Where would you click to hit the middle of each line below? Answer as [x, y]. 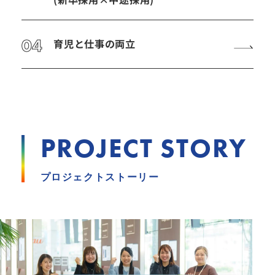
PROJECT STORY [144, 148]
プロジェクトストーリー [100, 177]
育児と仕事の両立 [95, 43]
